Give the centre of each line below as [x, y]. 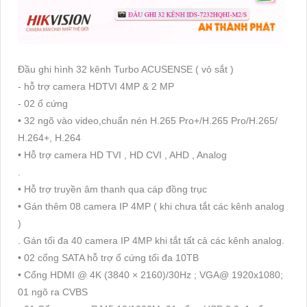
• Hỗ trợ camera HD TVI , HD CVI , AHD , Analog [122, 155]
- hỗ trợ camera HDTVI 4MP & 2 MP [96, 87]
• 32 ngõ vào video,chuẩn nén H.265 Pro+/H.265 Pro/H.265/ [148, 121]
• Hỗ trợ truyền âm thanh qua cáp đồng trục [112, 189]
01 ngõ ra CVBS [53, 292]
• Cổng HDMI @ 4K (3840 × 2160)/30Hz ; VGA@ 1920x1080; [150, 275]
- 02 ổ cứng [43, 104]
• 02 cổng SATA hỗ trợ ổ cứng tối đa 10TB [108, 258]
